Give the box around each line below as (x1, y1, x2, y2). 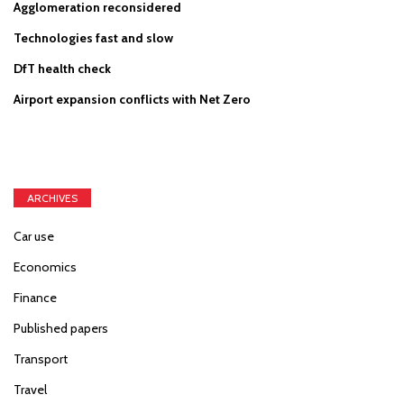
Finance (14, 289, 57, 307)
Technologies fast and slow (14, 30, 173, 47)
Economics (14, 259, 77, 276)
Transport (14, 351, 68, 368)
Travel (14, 381, 47, 399)
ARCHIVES (27, 191, 78, 206)
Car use (14, 228, 54, 245)
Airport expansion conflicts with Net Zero (14, 91, 251, 108)
